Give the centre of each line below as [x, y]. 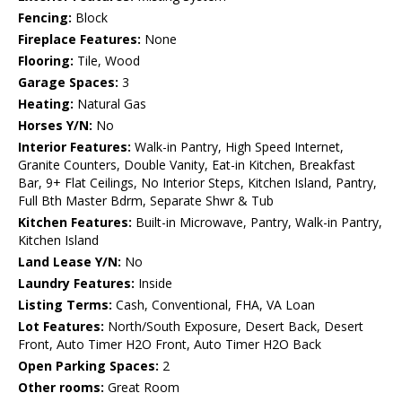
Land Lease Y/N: [70, 262]
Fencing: [45, 18]
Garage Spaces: [68, 83]
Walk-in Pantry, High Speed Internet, [237, 147]
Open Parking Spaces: [88, 366]
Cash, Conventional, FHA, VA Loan [214, 305]
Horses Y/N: [55, 126]
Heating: [46, 104]
